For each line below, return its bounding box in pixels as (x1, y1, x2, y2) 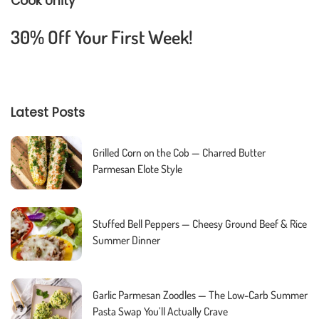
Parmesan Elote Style (93, 161, 182, 176)
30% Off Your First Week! (11, 25, 193, 49)
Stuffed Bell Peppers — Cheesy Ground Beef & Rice (93, 216, 307, 231)
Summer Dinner (93, 232, 160, 247)
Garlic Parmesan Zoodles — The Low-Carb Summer (93, 287, 308, 302)
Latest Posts (11, 103, 85, 121)
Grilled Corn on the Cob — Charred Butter (93, 145, 266, 159)
